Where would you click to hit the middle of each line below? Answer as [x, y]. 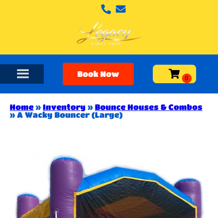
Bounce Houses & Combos [149, 107]
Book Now [98, 73]
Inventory [64, 107]
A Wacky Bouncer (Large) [70, 114]
